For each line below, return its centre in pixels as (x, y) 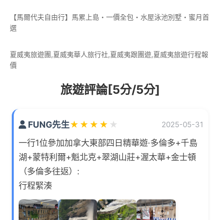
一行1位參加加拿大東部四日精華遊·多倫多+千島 (108, 143)
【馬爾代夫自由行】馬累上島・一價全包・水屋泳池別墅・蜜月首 (110, 17)
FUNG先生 (48, 125)
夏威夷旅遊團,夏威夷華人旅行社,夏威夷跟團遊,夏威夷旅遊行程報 (109, 55)
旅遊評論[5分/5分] (110, 90)
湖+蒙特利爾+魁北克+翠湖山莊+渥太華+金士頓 (107, 157)
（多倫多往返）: (49, 171)
